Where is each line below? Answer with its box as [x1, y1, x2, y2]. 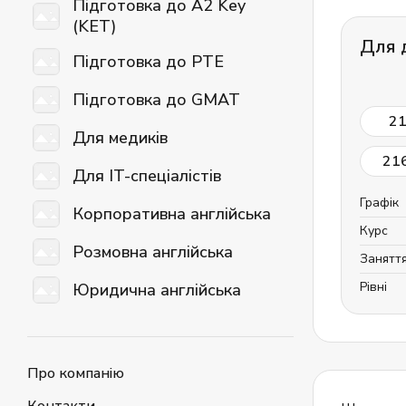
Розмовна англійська [72, 240, 233, 263]
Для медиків [72, 126, 168, 149]
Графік [360, 194, 399, 211]
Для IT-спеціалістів [72, 164, 221, 187]
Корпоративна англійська [72, 202, 271, 225]
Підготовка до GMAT [72, 88, 240, 111]
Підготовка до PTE [72, 50, 224, 72]
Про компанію [27, 363, 124, 383]
